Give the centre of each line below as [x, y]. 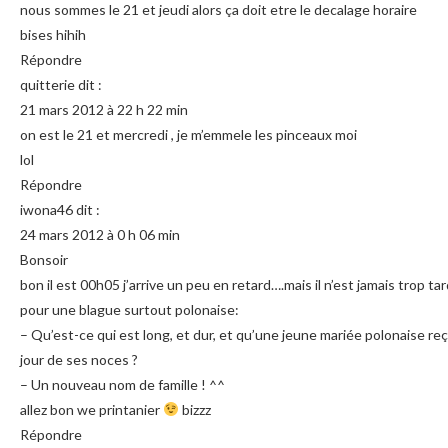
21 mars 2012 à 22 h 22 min [104, 109]
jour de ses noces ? [79, 359]
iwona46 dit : [60, 209]
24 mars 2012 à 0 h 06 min [100, 234]
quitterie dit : [61, 84]
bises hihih [53, 34]
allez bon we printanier [91, 409]
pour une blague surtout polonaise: [129, 309]
